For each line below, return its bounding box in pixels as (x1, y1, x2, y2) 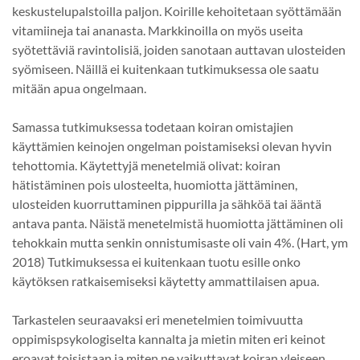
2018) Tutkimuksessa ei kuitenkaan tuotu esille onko (12, 253, 301, 269)
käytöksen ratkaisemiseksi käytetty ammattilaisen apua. (12, 272, 319, 288)
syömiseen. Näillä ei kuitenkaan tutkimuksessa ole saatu (12, 60, 319, 76)
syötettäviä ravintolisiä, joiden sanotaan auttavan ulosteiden (12, 41, 346, 57)
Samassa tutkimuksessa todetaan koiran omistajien (12, 118, 293, 134)
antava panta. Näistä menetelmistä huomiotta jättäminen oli (12, 215, 343, 231)
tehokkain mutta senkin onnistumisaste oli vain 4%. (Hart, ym (12, 234, 348, 250)
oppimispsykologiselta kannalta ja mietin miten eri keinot (12, 330, 325, 346)
